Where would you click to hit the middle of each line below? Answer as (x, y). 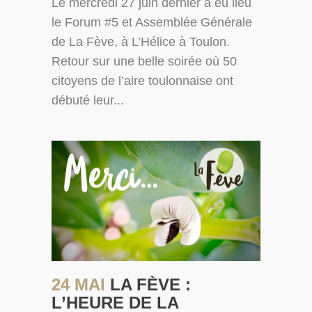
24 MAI (81, 285)
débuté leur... (88, 100)
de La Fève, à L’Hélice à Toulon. (141, 41)
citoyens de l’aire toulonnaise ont (142, 80)
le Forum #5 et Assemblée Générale (152, 22)
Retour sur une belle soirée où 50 (144, 61)
